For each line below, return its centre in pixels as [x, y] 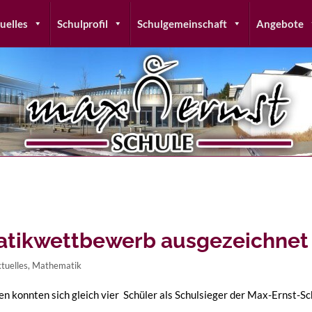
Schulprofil [83, 24]
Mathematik [57, 265]
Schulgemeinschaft [182, 24]
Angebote [280, 24]
